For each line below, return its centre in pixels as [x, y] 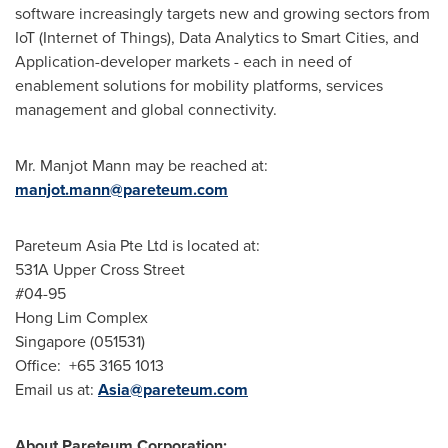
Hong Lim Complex [81, 317]
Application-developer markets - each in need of [183, 61]
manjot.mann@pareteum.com [121, 189]
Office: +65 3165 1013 [89, 365]
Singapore [50, 341]
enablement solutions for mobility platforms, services [199, 85]
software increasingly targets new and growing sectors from [222, 13]
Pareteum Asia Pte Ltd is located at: [137, 245]
